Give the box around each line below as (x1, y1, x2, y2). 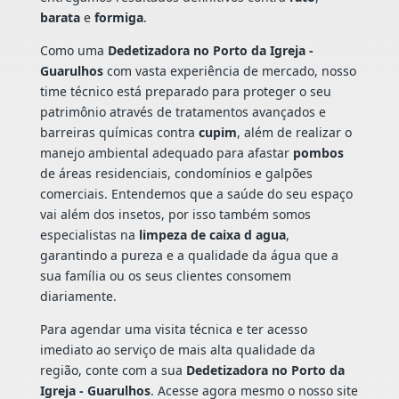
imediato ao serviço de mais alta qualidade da (39, 341, 315, 359)
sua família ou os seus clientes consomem (39, 267, 291, 285)
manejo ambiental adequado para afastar (39, 144, 293, 162)
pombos (292, 144, 344, 162)
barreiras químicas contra (39, 124, 199, 142)
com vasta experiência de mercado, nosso (102, 62, 356, 80)
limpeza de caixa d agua (138, 226, 286, 244)
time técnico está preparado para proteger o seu (39, 83, 331, 101)
